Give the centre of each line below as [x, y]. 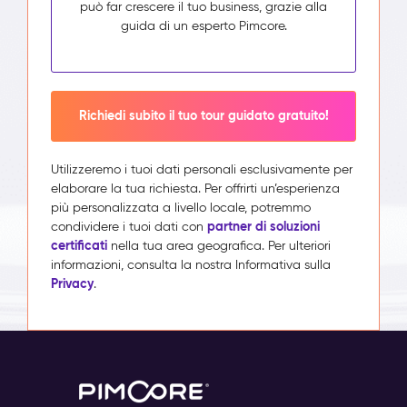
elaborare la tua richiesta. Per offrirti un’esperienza [195, 188]
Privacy [72, 283]
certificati [79, 245]
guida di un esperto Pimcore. [203, 25]
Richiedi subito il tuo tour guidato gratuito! [203, 116]
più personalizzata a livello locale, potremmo [181, 207]
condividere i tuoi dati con [129, 226]
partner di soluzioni [263, 226]
